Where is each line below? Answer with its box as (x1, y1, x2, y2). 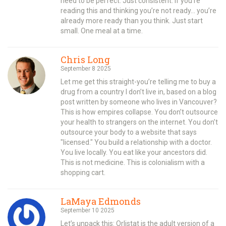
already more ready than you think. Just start (61, 16, 203, 25)
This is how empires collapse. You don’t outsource (61, 107, 218, 116)
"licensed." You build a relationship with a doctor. (61, 138, 212, 146)
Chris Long (61, 53, 110, 66)
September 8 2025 (61, 65, 111, 72)
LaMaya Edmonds (61, 195, 141, 207)
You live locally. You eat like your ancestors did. (61, 148, 207, 156)
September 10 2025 (61, 206, 115, 214)
